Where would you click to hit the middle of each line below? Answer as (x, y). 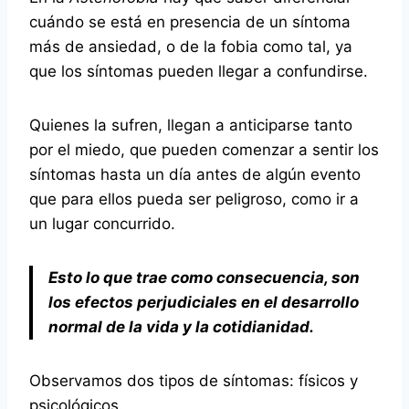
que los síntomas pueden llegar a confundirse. (199, 71)
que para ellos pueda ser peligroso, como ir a (194, 199)
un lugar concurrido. (102, 224)
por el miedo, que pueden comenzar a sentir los (204, 150)
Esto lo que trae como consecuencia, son (204, 278)
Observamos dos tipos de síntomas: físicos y (194, 381)
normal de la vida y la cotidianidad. (181, 327)
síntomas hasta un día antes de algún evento (195, 174)
